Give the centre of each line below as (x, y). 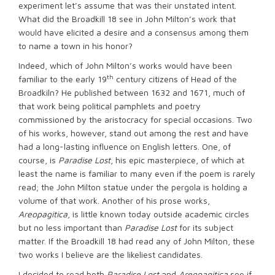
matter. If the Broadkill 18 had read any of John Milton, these (137, 241)
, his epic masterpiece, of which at (177, 160)
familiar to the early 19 (63, 79)
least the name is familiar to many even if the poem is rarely (137, 173)
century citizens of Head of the (175, 79)
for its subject (206, 227)
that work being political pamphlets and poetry (110, 106)
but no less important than (72, 227)
